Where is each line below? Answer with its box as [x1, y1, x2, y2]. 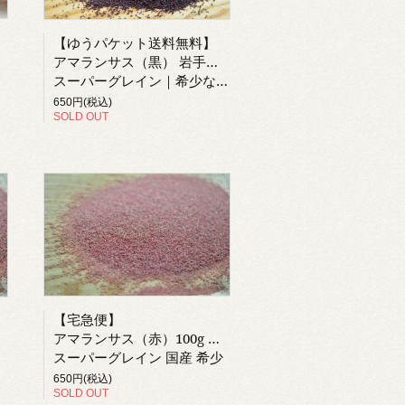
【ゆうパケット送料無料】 [53, 33, 216, 52]
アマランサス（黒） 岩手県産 [53, 52, 206, 71]
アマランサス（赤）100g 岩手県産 [53, 328, 208, 347]
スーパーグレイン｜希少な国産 [53, 71, 216, 89]
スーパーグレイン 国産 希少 [53, 347, 223, 366]
